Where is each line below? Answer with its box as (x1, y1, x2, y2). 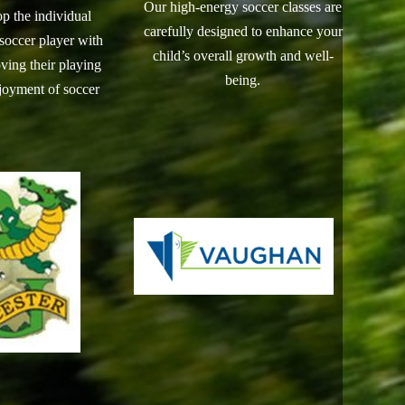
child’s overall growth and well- (152, 48, 334, 63)
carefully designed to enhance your (143, 24, 343, 39)
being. (225, 72, 261, 88)
